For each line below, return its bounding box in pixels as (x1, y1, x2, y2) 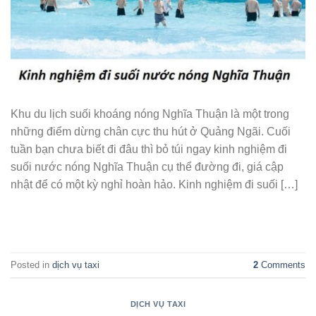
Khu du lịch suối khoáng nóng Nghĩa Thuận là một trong (11, 108, 289, 121)
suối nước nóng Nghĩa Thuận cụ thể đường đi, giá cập (11, 161, 284, 174)
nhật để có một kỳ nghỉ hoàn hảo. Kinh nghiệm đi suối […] (11, 178, 298, 191)
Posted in (11, 259, 52, 270)
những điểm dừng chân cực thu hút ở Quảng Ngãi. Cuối (11, 126, 291, 138)
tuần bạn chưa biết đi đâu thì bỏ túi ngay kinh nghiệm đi (11, 143, 287, 156)
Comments (258, 259, 305, 270)
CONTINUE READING (107, 212, 200, 222)
